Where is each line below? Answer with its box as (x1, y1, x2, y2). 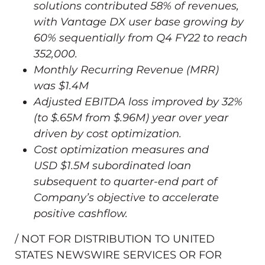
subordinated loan (89, 159, 191, 172)
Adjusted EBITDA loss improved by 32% (34, 95, 243, 108)
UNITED (173, 232, 215, 245)
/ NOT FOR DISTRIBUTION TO (15, 232, 173, 245)
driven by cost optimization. (34, 127, 182, 140)
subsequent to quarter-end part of (34, 174, 217, 188)
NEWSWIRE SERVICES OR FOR (53, 248, 222, 261)
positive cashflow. (34, 206, 128, 220)
